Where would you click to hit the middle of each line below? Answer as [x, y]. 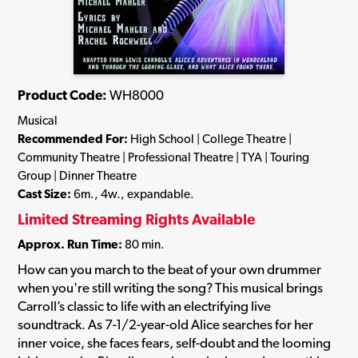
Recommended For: [73, 139]
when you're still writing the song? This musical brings [170, 287]
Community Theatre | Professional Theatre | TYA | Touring [163, 157]
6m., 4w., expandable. [133, 194]
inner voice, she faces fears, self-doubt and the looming [174, 342]
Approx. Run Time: [70, 245]
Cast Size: [44, 194]
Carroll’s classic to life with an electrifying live [144, 306]
